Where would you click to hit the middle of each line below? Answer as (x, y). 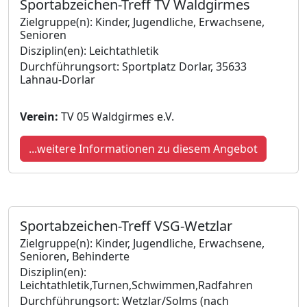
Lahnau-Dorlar (58, 79)
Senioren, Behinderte (75, 256)
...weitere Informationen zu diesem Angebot (143, 148)
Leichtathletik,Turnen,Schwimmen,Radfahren (136, 285)
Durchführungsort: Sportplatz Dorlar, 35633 (133, 66)
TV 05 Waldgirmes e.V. (116, 116)
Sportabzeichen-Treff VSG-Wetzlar (126, 225)
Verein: (39, 116)
